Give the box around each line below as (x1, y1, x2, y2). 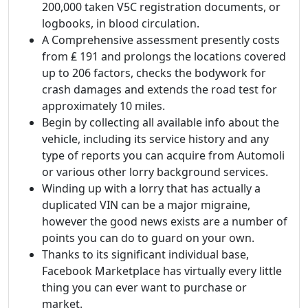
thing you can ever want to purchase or (42, 280, 247, 295)
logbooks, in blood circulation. (42, 16, 199, 31)
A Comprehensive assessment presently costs (42, 32, 280, 47)
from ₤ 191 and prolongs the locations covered (42, 49, 286, 64)
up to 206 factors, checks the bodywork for (42, 65, 266, 80)
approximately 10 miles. (42, 98, 165, 113)
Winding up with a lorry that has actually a (42, 181, 261, 196)
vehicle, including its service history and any (42, 131, 269, 146)
